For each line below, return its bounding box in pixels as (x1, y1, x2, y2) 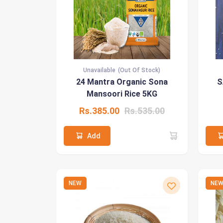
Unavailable (83, 67, 115, 74)
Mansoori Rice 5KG (86, 89, 157, 99)
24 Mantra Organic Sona (76, 77, 168, 87)
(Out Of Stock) (118, 67, 160, 74)
